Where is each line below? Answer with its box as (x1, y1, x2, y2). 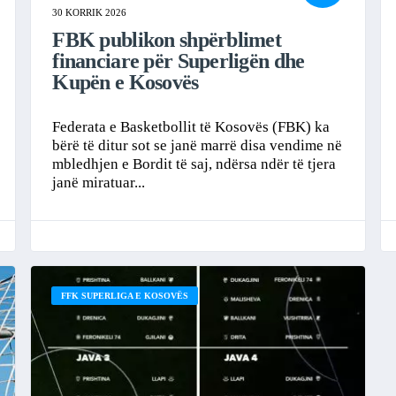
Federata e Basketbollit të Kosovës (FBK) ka (52, 118, 331, 135)
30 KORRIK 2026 (52, 7, 127, 19)
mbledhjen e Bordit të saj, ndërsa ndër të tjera (52, 155, 337, 172)
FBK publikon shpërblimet (52, 28, 282, 52)
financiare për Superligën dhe (52, 49, 305, 73)
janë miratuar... (52, 173, 146, 191)
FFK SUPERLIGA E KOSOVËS (61, 290, 189, 301)
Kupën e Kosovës (52, 71, 199, 95)
